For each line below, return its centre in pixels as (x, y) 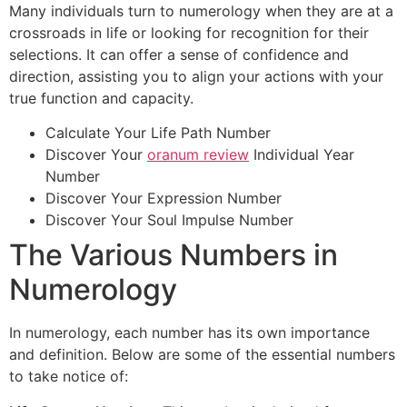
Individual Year (302, 155)
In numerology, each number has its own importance (189, 333)
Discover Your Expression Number (164, 199)
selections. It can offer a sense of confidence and (179, 54)
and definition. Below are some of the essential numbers (202, 355)
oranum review (198, 155)
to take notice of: (69, 377)
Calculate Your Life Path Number (158, 133)
